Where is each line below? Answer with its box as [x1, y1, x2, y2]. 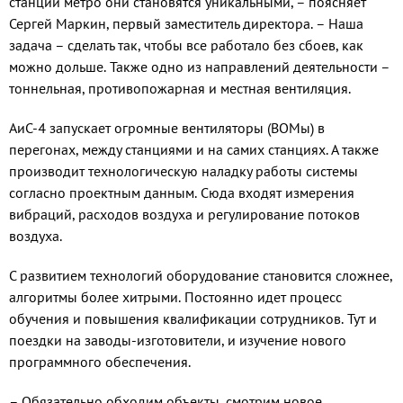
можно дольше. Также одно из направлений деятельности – [9, 58, 390, 76]
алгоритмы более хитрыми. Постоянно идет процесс [9, 288, 342, 307]
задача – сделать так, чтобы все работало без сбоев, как [9, 36, 363, 55]
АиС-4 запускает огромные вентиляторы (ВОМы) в [9, 119, 325, 138]
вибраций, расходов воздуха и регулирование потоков [9, 205, 360, 224]
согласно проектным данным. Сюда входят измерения [9, 184, 354, 202]
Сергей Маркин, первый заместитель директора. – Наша [9, 14, 363, 33]
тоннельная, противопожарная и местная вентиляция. [9, 79, 351, 98]
